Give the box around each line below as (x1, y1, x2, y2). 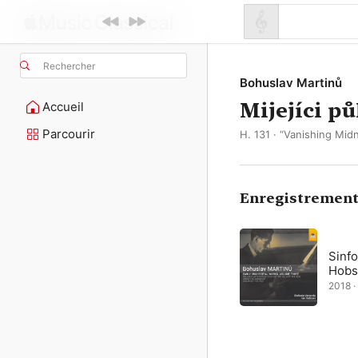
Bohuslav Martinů (240, 75, 342, 90)
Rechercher (43, 59, 95, 72)
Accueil (42, 99, 84, 114)
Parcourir (42, 126, 95, 141)
